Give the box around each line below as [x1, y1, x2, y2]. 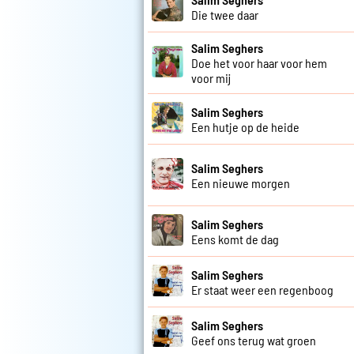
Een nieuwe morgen [191, 175, 290, 190]
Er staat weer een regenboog [191, 281, 333, 297]
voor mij [191, 70, 231, 86]
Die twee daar [191, 6, 258, 22]
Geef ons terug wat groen [191, 332, 316, 348]
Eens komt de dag [191, 231, 279, 247]
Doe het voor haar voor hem [191, 55, 327, 71]
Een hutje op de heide [191, 119, 299, 134]
